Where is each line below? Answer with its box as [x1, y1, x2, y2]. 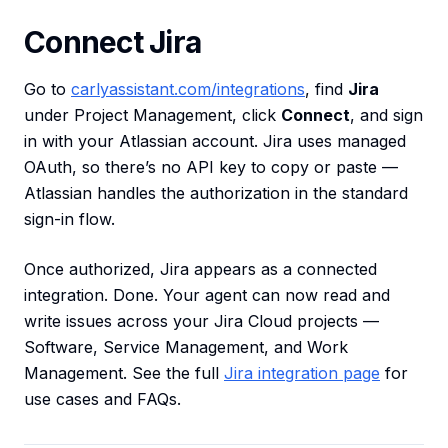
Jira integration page [224, 363, 380, 383]
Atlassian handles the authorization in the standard [24, 183, 408, 203]
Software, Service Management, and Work [24, 337, 348, 357]
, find [305, 79, 348, 99]
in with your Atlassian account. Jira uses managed [24, 131, 406, 151]
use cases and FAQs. [24, 389, 181, 409]
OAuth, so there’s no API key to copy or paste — [24, 157, 398, 177]
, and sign [350, 105, 423, 125]
